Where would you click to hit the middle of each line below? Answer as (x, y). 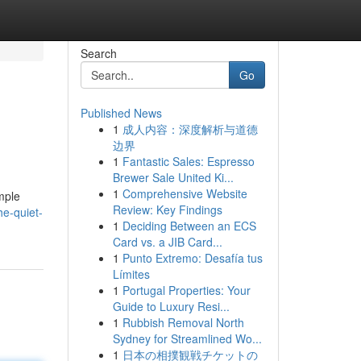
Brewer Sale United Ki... (173, 177)
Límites (131, 274)
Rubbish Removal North (183, 322)
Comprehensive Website (185, 193)
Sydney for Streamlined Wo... (187, 338)
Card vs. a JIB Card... (167, 242)
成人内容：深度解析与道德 (190, 129)
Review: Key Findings (167, 210)
